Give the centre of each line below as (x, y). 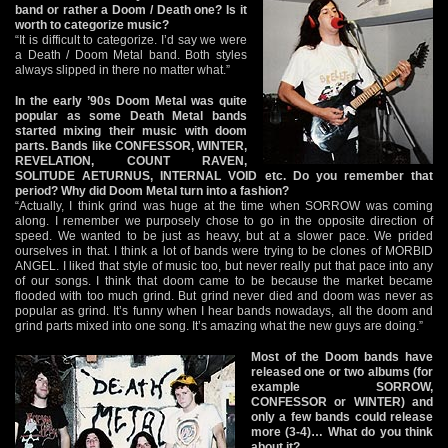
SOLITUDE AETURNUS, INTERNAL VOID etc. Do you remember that (224, 175)
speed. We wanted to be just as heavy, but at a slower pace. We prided (224, 235)
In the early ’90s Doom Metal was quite (131, 100)
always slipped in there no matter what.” (122, 69)
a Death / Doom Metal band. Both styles (131, 54)
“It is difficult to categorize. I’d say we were (131, 39)
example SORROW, (342, 386)
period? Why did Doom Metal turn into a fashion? (152, 190)
